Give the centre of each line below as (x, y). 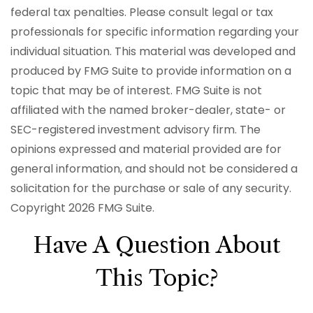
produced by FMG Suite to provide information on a (151, 71)
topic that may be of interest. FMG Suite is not (136, 90)
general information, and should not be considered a (154, 169)
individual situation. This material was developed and (153, 51)
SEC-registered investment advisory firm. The (136, 130)
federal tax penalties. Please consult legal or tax (142, 12)
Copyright (39, 208)
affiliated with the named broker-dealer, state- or (148, 110)
